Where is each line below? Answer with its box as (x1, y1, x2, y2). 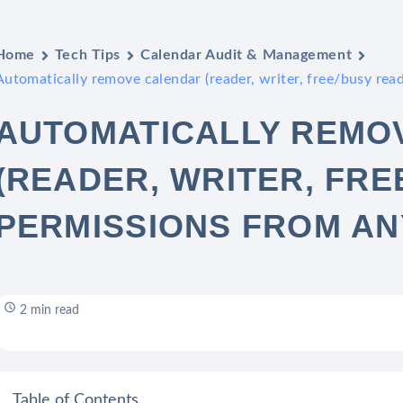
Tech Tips (54, 48, 121, 62)
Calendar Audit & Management (139, 48, 353, 62)
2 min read (15, 304, 79, 317)
